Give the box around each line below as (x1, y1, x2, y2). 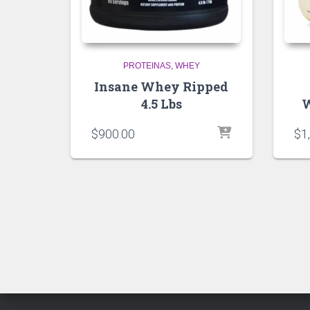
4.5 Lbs (140, 95, 182, 112)
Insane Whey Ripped (94, 77, 229, 95)
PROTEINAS (122, 60, 171, 71)
